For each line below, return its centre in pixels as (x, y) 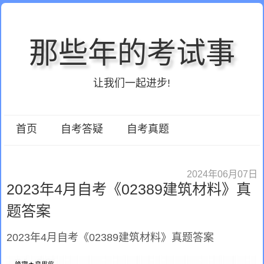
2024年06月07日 (222, 174)
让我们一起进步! (132, 83)
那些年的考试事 (132, 53)
